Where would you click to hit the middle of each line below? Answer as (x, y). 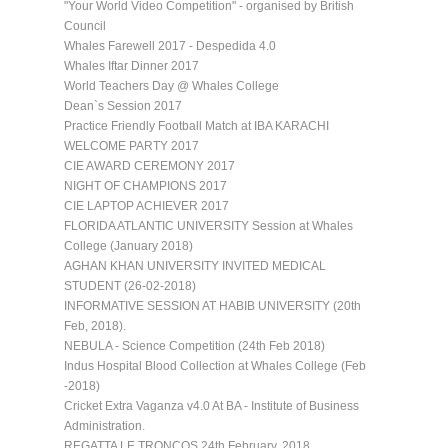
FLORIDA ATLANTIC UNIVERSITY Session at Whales (208, 225)
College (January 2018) (128, 245)
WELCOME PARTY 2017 (131, 145)
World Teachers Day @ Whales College (171, 85)
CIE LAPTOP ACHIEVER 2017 (146, 205)
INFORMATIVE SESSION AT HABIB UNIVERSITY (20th (212, 305)
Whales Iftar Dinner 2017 (131, 65)
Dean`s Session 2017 (123, 105)
